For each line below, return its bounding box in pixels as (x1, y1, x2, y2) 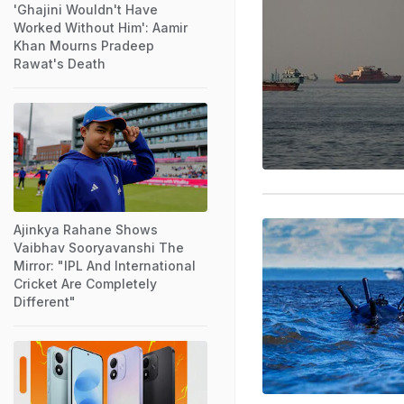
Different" (14, 293, 76, 309)
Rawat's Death (14, 55, 106, 71)
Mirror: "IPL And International (14, 257, 196, 273)
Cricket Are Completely (14, 275, 157, 291)
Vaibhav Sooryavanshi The (14, 239, 184, 255)
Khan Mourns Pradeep (14, 37, 154, 53)
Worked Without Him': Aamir (14, 19, 188, 35)
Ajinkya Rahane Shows (14, 221, 158, 237)
